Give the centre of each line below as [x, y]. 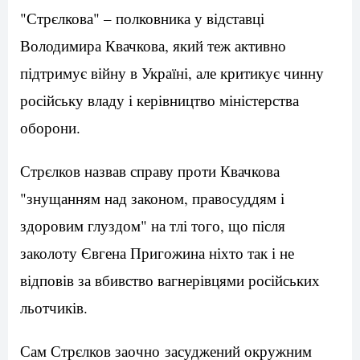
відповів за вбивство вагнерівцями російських [170, 280]
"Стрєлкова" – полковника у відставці [142, 18]
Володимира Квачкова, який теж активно [153, 46]
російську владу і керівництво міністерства [160, 100]
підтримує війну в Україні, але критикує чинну [172, 73]
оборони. [50, 128]
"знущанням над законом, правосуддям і [152, 198]
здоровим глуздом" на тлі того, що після [153, 226]
